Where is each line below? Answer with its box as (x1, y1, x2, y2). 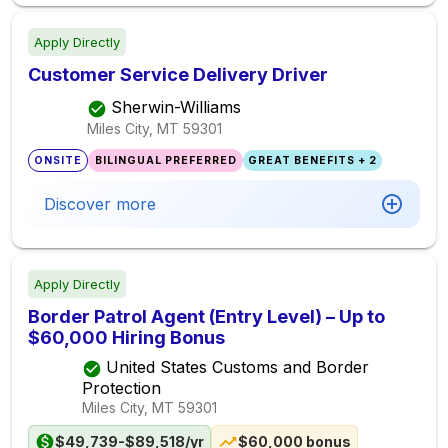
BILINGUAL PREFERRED (94, 154, 237, 167)
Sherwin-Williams (111, 97, 241, 118)
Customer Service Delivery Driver (28, 64, 328, 85)
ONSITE (34, 154, 83, 167)
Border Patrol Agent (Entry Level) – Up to (28, 306, 385, 327)
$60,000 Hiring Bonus (28, 327, 225, 348)
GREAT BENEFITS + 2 (247, 154, 377, 167)
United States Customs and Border (106, 357, 370, 377)
